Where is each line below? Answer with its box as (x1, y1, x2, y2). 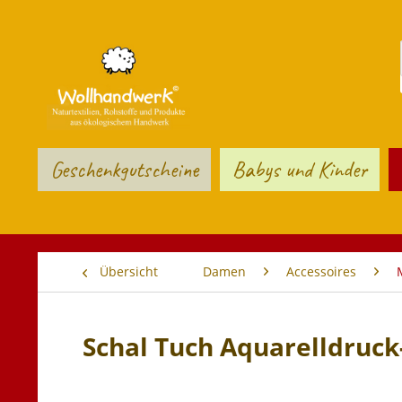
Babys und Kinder (232, 155, 367, 184)
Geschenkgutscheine (50, 155, 198, 184)
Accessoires (286, 263, 356, 280)
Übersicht (100, 263, 158, 280)
